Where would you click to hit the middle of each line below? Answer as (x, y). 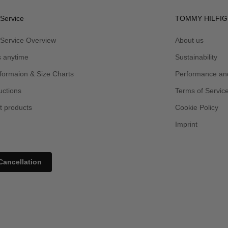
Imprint (186, 124)
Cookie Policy (197, 107)
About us (189, 40)
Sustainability (196, 57)
